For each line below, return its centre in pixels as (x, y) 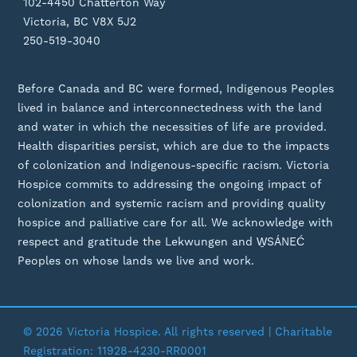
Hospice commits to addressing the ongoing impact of (170, 184)
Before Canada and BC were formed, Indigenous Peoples (176, 88)
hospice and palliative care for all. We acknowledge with (176, 222)
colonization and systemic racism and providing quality (172, 203)
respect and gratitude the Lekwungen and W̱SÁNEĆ (161, 241)
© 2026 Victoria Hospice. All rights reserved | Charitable (178, 331)
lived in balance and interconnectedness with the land (170, 107)
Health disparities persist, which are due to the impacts (174, 145)
